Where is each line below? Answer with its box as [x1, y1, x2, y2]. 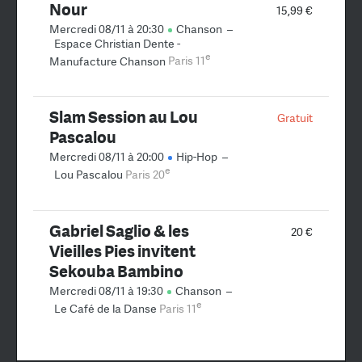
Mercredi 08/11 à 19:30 [49, 284, 166, 298]
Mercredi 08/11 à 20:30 [49, 21, 166, 36]
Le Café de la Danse [54, 301, 157, 316]
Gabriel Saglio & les [49, 220, 189, 242]
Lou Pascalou [54, 167, 123, 182]
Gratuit [277, 111, 313, 126]
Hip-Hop [176, 149, 217, 165]
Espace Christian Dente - [54, 36, 180, 51]
